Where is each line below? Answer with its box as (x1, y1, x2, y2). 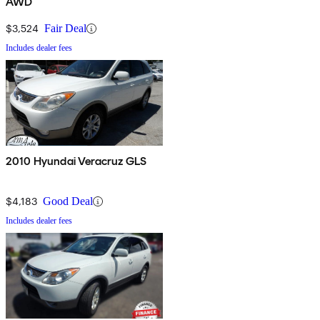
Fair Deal (44, 22, 86, 35)
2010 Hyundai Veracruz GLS (6, 154, 146, 169)
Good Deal (43, 195, 93, 208)
